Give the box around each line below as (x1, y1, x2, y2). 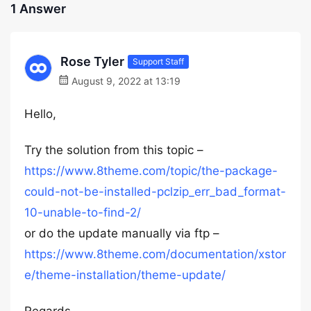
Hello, (24, 107, 56, 121)
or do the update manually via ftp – (24, 226, 219, 240)
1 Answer (10, 1, 66, 16)
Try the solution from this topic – (24, 143, 203, 157)
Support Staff (133, 56, 184, 67)
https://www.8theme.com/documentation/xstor (24, 247, 286, 261)
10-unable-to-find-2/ (24, 205, 141, 219)
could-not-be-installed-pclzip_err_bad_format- (24, 185, 286, 199)
